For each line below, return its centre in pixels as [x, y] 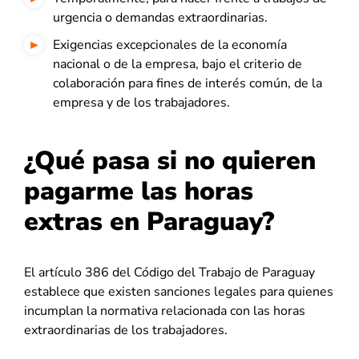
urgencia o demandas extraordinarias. [160, 18]
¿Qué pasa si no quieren [170, 161]
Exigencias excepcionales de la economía [170, 45]
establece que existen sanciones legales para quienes [179, 292]
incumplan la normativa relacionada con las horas [165, 311]
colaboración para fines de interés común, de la [188, 83]
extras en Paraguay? [149, 222]
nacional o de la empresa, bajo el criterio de [177, 64]
